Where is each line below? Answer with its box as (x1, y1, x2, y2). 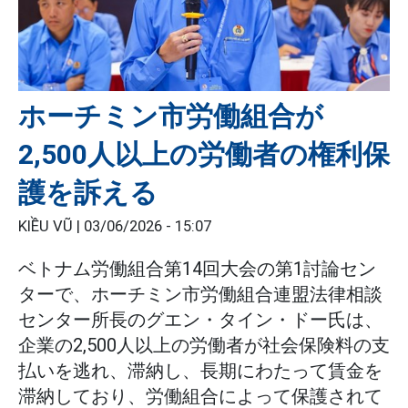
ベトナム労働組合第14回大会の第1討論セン (18, 258, 376, 280)
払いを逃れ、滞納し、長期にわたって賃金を (18, 360, 382, 382)
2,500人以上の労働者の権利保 (18, 138, 390, 171)
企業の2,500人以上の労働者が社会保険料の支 (18, 334, 390, 357)
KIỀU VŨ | (18, 218, 84, 236)
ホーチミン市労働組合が (18, 100, 323, 133)
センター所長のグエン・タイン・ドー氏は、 (18, 309, 382, 331)
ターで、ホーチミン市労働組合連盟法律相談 (18, 283, 382, 306)
